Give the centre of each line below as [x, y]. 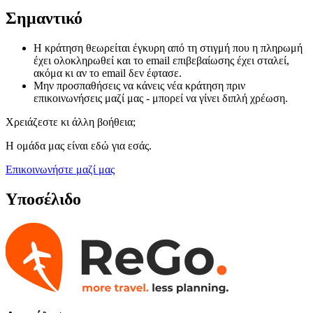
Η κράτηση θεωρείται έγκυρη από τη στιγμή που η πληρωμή [168, 48]
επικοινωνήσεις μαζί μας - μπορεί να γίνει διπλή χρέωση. [161, 98]
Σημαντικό [44, 18]
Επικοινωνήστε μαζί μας [60, 169]
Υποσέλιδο [43, 199]
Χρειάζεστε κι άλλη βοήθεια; [71, 122]
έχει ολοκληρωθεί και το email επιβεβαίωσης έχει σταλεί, [161, 60]
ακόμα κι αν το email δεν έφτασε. [108, 73]
